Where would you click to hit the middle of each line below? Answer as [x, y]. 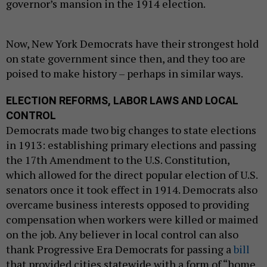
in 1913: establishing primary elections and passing [131, 145]
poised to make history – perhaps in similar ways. [125, 74]
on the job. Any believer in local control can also [122, 235]
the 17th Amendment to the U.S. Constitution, [118, 160]
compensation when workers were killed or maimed [132, 220]
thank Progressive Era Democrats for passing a [120, 249]
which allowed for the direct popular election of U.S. [132, 175]
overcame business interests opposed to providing [128, 205]
